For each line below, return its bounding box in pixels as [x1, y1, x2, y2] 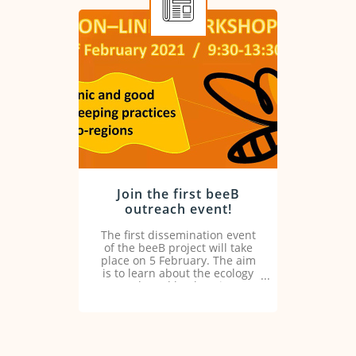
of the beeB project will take [103, 240, 253, 255]
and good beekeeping [120, 278, 236, 293]
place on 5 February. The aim [100, 253, 256, 268]
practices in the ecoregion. [107, 291, 249, 306]
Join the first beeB [116, 185, 240, 203]
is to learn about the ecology [103, 265, 253, 281]
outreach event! [124, 200, 232, 218]
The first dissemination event [100, 227, 256, 242]
